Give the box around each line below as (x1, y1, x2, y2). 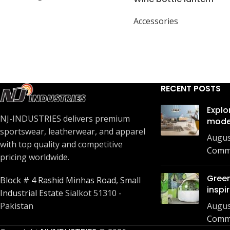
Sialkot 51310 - (63, 187, 122, 199)
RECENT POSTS (160, 82, 221, 94)
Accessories (133, 15, 179, 27)
